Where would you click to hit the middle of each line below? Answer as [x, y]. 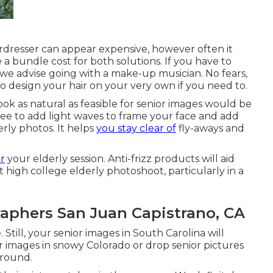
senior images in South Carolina [131, 233]
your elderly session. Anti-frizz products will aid [120, 159]
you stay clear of [136, 128]
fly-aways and [210, 128]
